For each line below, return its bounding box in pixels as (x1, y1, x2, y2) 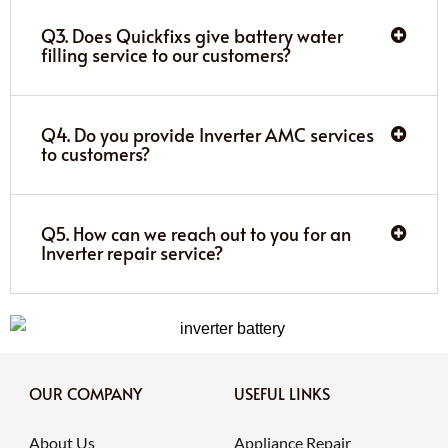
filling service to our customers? (41, 41, 291, 67)
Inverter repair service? (41, 239, 223, 265)
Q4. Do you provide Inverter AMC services (41, 121, 374, 147)
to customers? (41, 140, 150, 166)
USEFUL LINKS (234, 382, 330, 405)
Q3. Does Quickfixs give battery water (41, 22, 343, 48)
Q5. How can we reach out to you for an (41, 220, 351, 246)
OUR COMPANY (28, 382, 142, 405)
